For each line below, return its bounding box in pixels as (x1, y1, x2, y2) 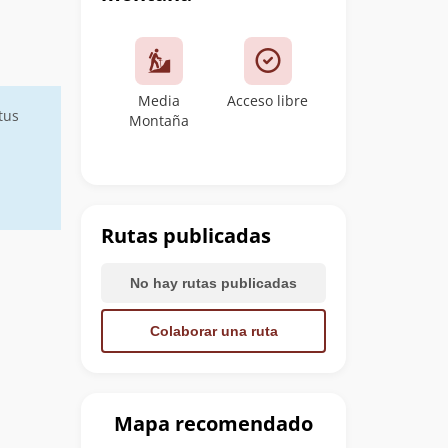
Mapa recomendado (114, 410, 313, 438)
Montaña (129, 111, 190, 131)
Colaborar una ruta (149, 323, 278, 340)
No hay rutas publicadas (130, 275, 297, 292)
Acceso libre (227, 91, 309, 111)
